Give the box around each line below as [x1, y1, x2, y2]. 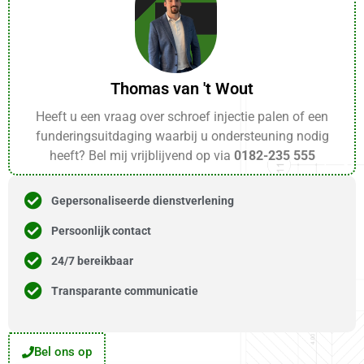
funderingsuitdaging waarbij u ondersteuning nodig [35, 128, 329, 145]
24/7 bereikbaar [50, 253, 133, 267]
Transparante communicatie [50, 284, 198, 297]
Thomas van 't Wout [110, 79, 253, 99]
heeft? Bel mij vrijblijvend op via [49, 148, 234, 164]
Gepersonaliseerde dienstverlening [50, 193, 234, 207]
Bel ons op [34, 344, 92, 360]
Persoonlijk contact [50, 223, 151, 237]
